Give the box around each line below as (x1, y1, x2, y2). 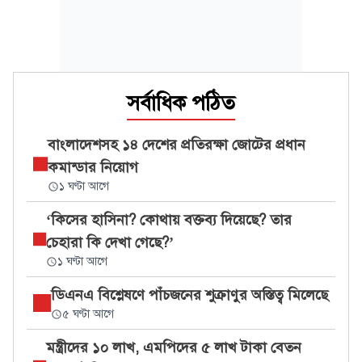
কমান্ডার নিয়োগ (47, 158, 138, 176)
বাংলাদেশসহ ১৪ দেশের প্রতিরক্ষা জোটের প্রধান (47, 136, 305, 154)
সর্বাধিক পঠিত (127, 90, 235, 116)
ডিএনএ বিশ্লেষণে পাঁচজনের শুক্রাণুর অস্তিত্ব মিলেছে (51, 286, 328, 304)
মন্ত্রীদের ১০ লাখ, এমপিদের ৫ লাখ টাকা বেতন (46, 339, 302, 356)
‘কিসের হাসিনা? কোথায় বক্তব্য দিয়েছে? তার (46, 211, 293, 229)
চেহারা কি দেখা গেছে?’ (46, 234, 175, 251)
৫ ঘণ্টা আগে (62, 307, 114, 321)
